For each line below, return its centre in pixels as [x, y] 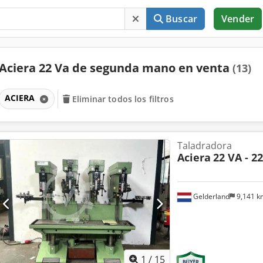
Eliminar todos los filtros [123, 99]
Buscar [182, 19]
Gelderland [210, 196]
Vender [238, 19]
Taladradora [204, 145]
